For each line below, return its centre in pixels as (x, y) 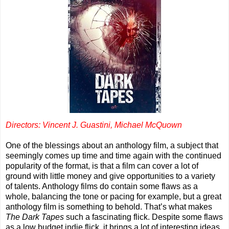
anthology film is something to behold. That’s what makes (109, 207)
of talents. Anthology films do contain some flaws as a (102, 187)
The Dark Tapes (35, 217)
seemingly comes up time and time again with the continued (113, 156)
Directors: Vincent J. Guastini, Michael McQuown (94, 125)
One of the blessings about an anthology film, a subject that (112, 146)
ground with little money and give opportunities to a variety (110, 176)
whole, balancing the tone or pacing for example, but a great (113, 197)
